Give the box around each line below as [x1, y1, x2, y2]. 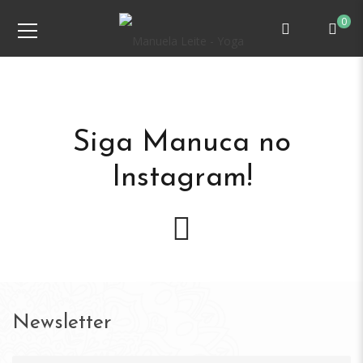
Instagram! [111, 164, 252, 193]
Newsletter [12, 312, 112, 333]
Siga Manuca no [72, 129, 291, 158]
